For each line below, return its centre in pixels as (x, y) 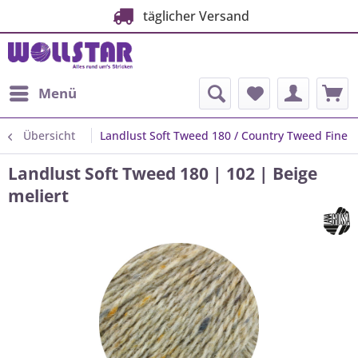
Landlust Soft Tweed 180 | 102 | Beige (163, 173)
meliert (38, 196)
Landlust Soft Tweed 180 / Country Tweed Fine (224, 135)
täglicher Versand (193, 16)
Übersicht (49, 135)
